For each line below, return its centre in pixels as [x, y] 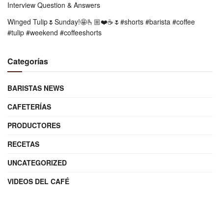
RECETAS [23, 144]
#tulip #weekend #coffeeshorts [55, 32]
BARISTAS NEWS [36, 88]
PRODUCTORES [34, 125]
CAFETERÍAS [29, 107]
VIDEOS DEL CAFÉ [38, 181]
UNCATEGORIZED [37, 163]
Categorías [28, 61]
